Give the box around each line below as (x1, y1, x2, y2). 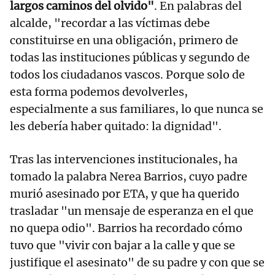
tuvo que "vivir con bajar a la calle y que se (10, 238, 235, 253)
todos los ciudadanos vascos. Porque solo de (10, 68, 245, 82)
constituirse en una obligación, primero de (10, 33, 238, 48)
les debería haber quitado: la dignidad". (10, 119, 222, 134)
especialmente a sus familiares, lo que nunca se (10, 102, 263, 117)
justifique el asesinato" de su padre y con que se (10, 255, 265, 270)
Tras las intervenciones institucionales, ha (10, 152, 238, 167)
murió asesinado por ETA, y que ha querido (10, 187, 239, 201)
